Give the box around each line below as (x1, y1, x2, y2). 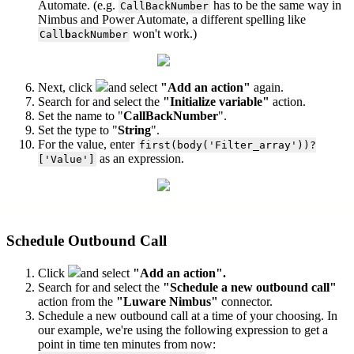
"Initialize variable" (163, 94, 269, 108)
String (118, 122, 151, 137)
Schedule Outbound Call (6, 232, 167, 249)
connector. (218, 294, 273, 308)
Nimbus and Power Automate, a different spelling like (38, 12, 306, 26)
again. (250, 80, 284, 94)
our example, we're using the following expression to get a (38, 322, 328, 337)
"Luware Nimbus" (116, 294, 218, 308)
